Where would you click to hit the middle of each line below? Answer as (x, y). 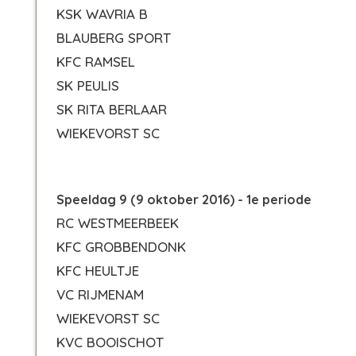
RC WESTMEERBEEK (118, 223)
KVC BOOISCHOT (110, 342)
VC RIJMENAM (100, 294)
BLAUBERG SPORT (114, 38)
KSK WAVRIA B (102, 14)
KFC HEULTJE (98, 271)
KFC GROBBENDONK (121, 247)
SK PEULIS (88, 85)
